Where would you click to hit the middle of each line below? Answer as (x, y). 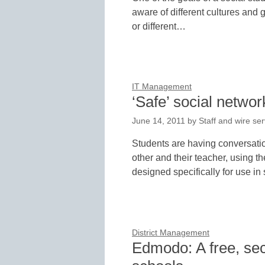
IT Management (162, 87)
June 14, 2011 (159, 121)
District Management (171, 232)
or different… (159, 26)
